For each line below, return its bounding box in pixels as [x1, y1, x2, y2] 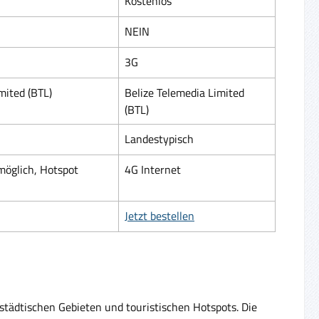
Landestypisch [125, 130, 194, 147]
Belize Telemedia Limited [125, 83, 244, 101]
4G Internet [125, 160, 181, 178]
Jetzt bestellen [125, 206, 194, 224]
